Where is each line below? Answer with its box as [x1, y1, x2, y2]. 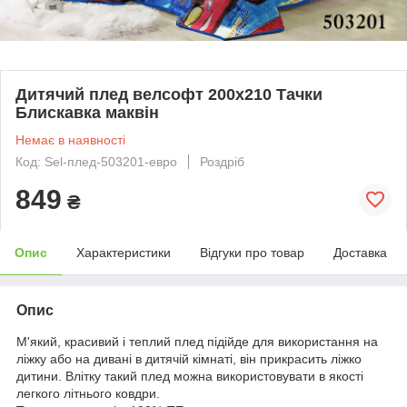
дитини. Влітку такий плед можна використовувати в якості [16, 368, 363, 383]
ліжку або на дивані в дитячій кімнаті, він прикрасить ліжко [16, 351, 362, 366]
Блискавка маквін [15, 103, 159, 122]
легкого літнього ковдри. [16, 385, 160, 401]
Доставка [333, 244, 387, 260]
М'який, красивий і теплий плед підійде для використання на [16, 333, 378, 349]
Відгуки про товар [200, 244, 304, 260]
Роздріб [200, 154, 244, 169]
